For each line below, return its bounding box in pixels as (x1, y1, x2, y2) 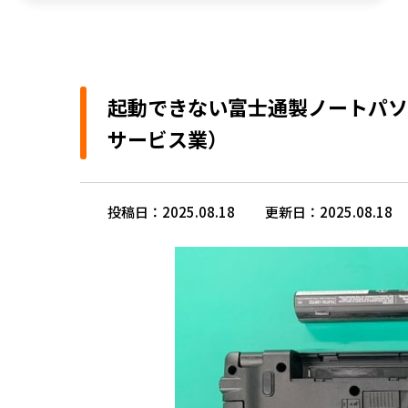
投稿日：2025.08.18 (107, 202, 235, 221)
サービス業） (107, 124, 228, 153)
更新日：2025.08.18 (265, 202, 393, 221)
